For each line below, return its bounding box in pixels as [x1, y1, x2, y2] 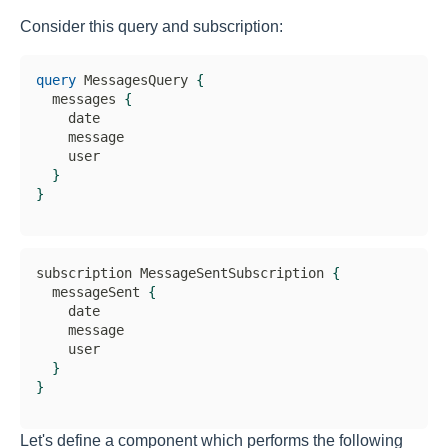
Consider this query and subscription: [20, 17, 283, 35]
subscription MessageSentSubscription [36, 264, 332, 281]
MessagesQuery [76, 71, 196, 88]
